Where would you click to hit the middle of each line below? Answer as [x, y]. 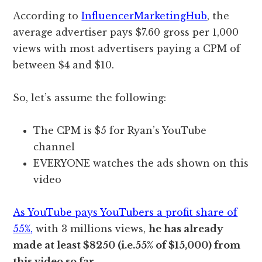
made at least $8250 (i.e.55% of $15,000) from [127, 245]
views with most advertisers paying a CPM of [127, 49]
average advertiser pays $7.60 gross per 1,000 [126, 32]
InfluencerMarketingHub [144, 16]
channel [56, 147]
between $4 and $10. [64, 65]
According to [47, 16]
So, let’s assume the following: [90, 98]
